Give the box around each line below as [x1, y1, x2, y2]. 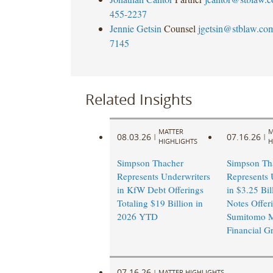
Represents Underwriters [116, 170, 210, 183]
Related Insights [85, 89, 192, 109]
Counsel [163, 21, 196, 35]
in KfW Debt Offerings [116, 183, 204, 196]
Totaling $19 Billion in [116, 197, 203, 210]
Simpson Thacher [116, 157, 183, 169]
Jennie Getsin [109, 21, 161, 35]
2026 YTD [116, 210, 158, 223]
